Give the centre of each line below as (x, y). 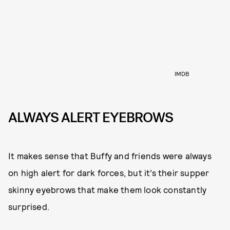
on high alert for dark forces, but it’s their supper (109, 173)
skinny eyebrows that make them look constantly (108, 190)
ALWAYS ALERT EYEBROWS (91, 118)
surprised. (29, 207)
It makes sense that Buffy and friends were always (110, 156)
